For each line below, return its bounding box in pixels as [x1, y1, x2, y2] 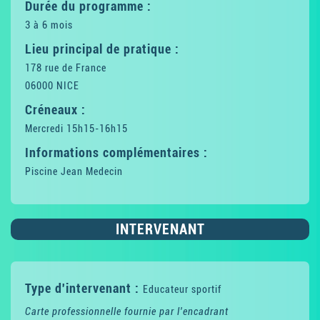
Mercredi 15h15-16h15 [25, 123, 128, 134]
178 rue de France [25, 62, 106, 74]
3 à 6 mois [25, 19, 73, 31]
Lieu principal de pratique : [25, 41, 179, 56]
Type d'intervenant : [25, 281, 143, 296]
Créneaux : [25, 102, 86, 117]
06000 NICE [25, 80, 79, 91]
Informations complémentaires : [25, 145, 208, 160]
